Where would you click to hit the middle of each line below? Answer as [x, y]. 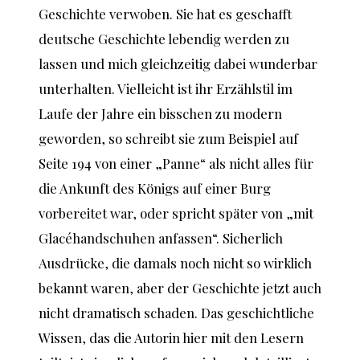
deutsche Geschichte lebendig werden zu [164, 39]
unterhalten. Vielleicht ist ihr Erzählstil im [166, 88]
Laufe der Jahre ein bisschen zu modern [160, 113]
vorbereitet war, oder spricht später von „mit [176, 213]
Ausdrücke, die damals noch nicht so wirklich [175, 263]
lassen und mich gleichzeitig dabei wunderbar [178, 63]
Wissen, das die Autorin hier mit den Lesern [171, 337]
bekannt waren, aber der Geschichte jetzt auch [180, 288]
